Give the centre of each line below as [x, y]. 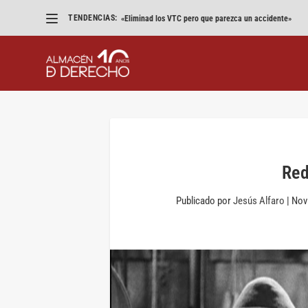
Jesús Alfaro [258, 200]
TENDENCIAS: [93, 18]
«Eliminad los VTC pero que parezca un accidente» [206, 18]
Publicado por [204, 200]
